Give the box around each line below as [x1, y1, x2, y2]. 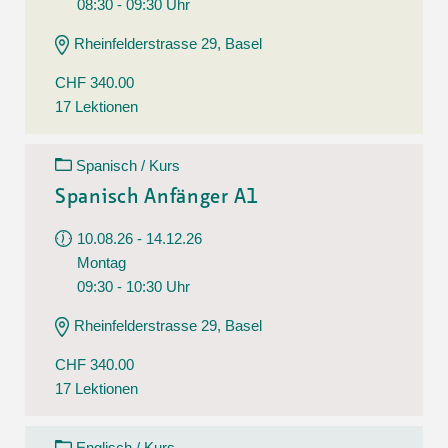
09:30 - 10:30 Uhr [77, 277, 190, 295]
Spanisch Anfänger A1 [55, 187, 259, 208]
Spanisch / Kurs [76, 156, 180, 174]
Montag [77, 253, 126, 271]
